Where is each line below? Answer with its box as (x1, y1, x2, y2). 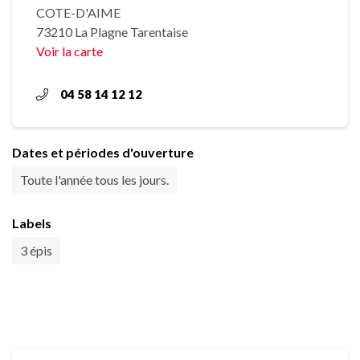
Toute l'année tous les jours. (20, 172, 169, 187)
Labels (12, 215, 51, 231)
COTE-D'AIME (36, 5, 121, 20)
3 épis (20, 243, 52, 258)
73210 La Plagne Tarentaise (36, 24, 188, 39)
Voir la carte (36, 43, 103, 59)
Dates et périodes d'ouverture (12, 145, 194, 160)
